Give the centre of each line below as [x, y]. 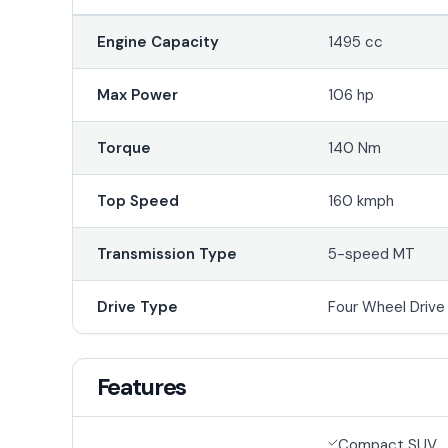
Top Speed [137, 200]
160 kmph [361, 200]
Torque [123, 147]
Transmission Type [166, 253]
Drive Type [137, 306]
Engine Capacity [157, 41]
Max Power [137, 94]
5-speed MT [372, 253]
